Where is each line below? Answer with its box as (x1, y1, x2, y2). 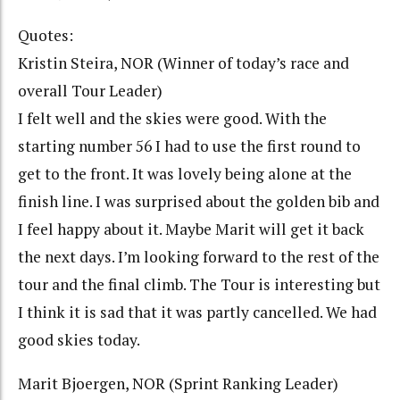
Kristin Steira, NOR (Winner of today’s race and (18, 53, 349, 74)
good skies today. (18, 329, 140, 351)
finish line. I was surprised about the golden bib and (18, 191, 379, 212)
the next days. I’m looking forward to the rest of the (18, 246, 379, 268)
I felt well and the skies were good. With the (18, 108, 327, 129)
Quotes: (18, 25, 73, 46)
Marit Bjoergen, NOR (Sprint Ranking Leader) (18, 372, 338, 394)
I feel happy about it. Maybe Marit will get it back (18, 219, 364, 240)
